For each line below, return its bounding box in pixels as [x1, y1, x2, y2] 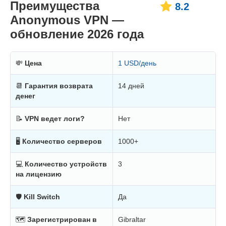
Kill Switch [24, 193, 60, 201]
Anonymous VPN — [10, 13, 124, 27]
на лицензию [16, 170, 62, 179]
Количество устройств [25, 160, 107, 168]
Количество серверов [22, 137, 102, 146]
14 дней [118, 82, 144, 90]
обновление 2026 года [10, 27, 144, 41]
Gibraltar [118, 215, 146, 224]
